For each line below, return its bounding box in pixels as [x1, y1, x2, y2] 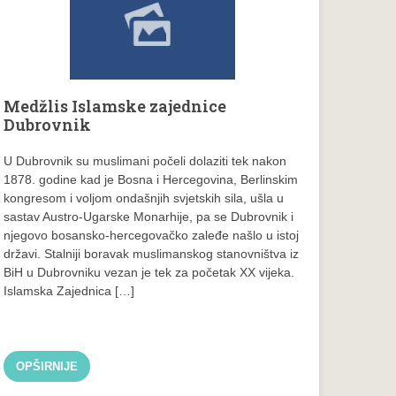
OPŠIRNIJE [16, 359, 79, 373]
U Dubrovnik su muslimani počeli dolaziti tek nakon [4, 154, 287, 169]
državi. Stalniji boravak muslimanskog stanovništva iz [4, 247, 300, 262]
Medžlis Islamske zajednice [4, 95, 227, 118]
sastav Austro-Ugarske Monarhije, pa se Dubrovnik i [4, 209, 294, 225]
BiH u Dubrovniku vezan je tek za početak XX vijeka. [4, 265, 295, 280]
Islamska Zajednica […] [4, 284, 135, 299]
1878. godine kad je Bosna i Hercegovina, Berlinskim [4, 172, 299, 187]
